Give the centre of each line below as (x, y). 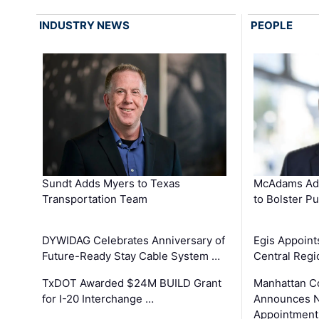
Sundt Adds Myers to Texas (111, 183)
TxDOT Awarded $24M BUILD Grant (132, 283)
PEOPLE (271, 25)
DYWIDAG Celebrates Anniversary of (134, 240)
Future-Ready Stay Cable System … (131, 256)
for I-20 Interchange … (98, 298)
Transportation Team (95, 199)
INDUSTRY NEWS (85, 25)
